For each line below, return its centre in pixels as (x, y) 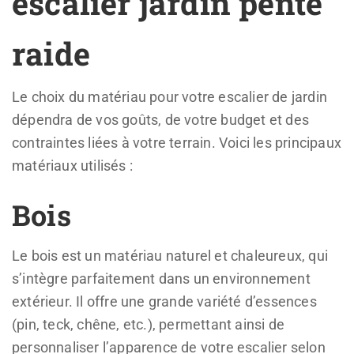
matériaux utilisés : (72, 165)
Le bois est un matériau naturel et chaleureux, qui (170, 255)
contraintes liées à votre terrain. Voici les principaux (177, 142)
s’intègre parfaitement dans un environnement (161, 278)
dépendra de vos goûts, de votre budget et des (161, 119)
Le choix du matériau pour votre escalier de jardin (170, 96)
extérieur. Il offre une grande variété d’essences (164, 301)
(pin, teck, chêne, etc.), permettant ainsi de (149, 324)
